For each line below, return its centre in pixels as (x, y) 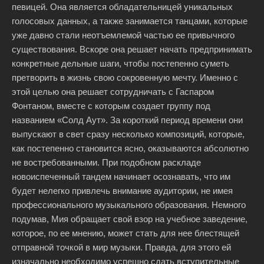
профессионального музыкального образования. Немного (129, 205)
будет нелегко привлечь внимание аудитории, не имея (122, 191)
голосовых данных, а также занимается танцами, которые (130, 21)
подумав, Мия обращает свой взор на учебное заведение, (130, 219)
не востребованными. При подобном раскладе (106, 162)
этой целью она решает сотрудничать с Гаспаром (113, 92)
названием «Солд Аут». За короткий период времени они (127, 120)
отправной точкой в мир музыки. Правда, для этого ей (121, 247)
